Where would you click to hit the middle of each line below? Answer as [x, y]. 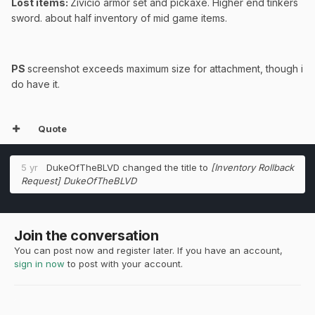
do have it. [36, 84]
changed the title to [165, 168]
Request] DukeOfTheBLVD [79, 181]
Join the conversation [86, 236]
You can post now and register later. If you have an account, [148, 251]
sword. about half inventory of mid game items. [119, 18]
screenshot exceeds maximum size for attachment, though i [165, 69]
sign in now [39, 264]
